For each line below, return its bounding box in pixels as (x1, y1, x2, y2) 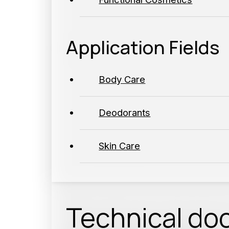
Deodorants (99, 107, 151, 119)
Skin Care (99, 140, 141, 152)
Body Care (99, 74, 146, 85)
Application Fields (65, 34, 219, 60)
